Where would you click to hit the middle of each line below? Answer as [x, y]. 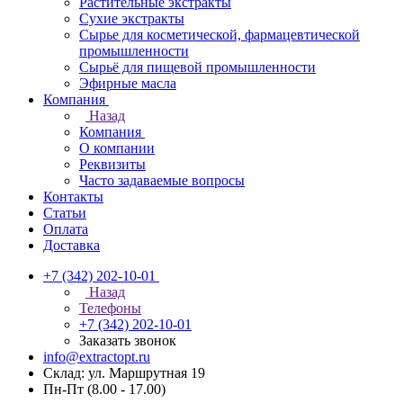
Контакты [73, 197]
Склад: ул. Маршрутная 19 [124, 373]
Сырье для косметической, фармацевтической [219, 35]
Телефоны [110, 308]
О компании [117, 148]
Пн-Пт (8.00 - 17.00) [104, 389]
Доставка [72, 245]
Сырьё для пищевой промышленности [197, 67]
